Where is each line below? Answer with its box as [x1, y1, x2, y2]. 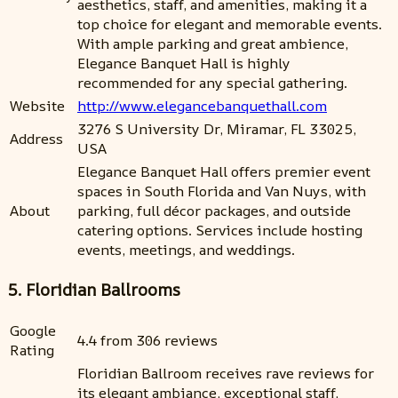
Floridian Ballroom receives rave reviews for [77, 363, 374, 383]
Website [10, 95, 65, 115]
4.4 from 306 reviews [77, 330, 218, 350]
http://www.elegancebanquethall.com [77, 95, 327, 115]
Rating [10, 340, 54, 360]
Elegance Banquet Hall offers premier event [77, 161, 370, 181]
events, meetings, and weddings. [77, 239, 295, 259]
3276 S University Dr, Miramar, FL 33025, [77, 118, 356, 139]
